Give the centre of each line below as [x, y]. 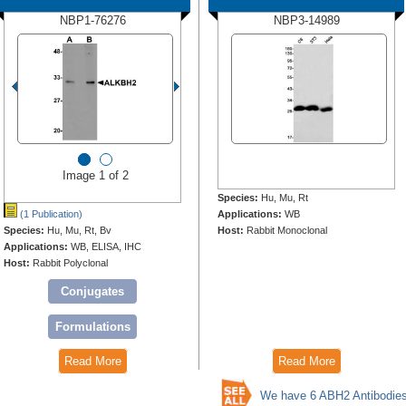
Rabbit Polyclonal [70, 263]
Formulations [92, 327]
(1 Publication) [51, 214]
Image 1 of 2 [95, 176]
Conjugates [92, 292]
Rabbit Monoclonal [287, 231]
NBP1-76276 [92, 21]
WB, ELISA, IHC [106, 247]
